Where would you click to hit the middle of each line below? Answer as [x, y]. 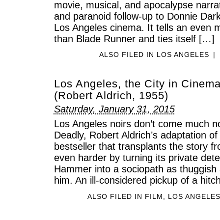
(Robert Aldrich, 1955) [111, 95]
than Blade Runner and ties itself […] [134, 39]
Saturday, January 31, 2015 [114, 109]
